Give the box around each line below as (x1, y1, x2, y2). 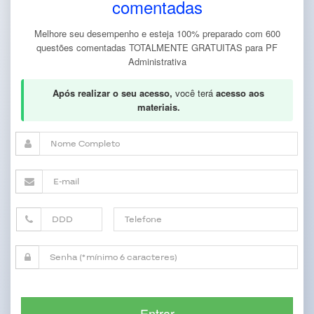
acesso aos (216, 86, 264, 100)
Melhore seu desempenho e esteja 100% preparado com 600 (34, 27, 280, 41)
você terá (172, 86, 216, 100)
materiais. (137, 100, 180, 114)
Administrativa (128, 55, 186, 69)
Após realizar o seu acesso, (53, 86, 172, 100)
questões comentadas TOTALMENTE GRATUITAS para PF (36, 41, 278, 55)
